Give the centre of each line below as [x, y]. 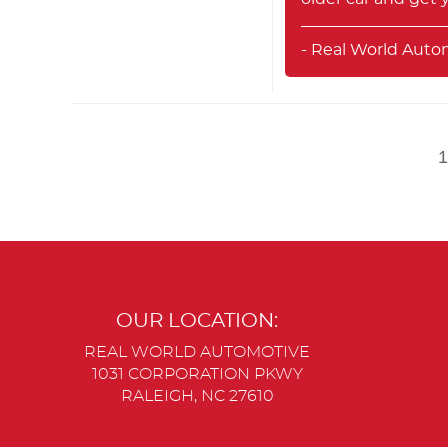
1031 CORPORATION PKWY [197, 374]
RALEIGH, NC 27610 [197, 396]
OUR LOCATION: [197, 321]
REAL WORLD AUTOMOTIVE [197, 352]
